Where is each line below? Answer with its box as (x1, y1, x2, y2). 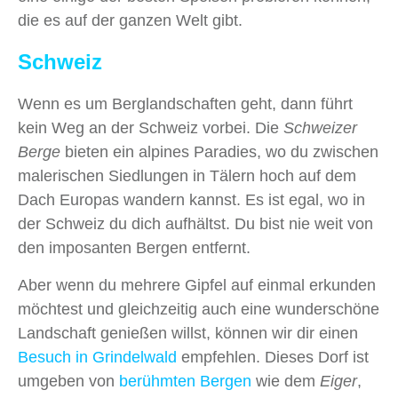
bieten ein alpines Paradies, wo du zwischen (60, 143, 378, 162)
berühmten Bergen (115, 372, 251, 391)
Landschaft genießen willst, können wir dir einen (18, 324, 358, 343)
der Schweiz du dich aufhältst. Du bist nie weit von (18, 215, 373, 234)
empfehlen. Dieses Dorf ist (177, 348, 369, 367)
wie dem (251, 372, 320, 391)
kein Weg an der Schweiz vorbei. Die (18, 119, 283, 138)
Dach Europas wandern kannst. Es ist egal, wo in (18, 191, 365, 210)
